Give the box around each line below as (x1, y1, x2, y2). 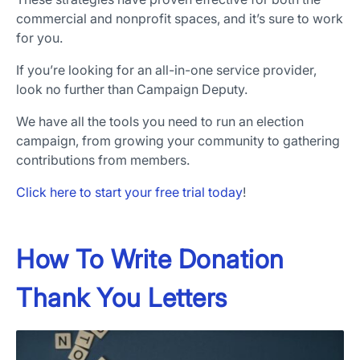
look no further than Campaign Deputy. (16, 81, 247, 98)
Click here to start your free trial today (16, 184, 243, 201)
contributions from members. (16, 152, 190, 169)
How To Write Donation (16, 243, 284, 276)
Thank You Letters (16, 282, 227, 314)
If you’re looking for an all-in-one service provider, (16, 62, 317, 79)
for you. (16, 30, 63, 47)
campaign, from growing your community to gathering (16, 133, 340, 149)
